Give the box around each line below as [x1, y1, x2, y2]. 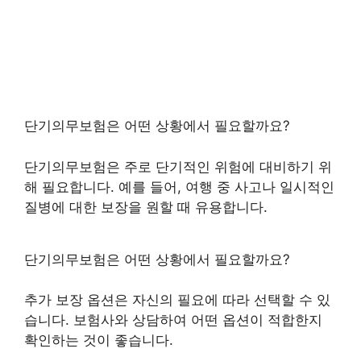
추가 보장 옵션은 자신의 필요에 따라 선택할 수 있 [24, 292, 330, 308]
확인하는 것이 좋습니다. [24, 332, 173, 348]
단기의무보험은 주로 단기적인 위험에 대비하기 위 [24, 158, 332, 175]
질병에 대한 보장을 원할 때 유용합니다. [24, 198, 268, 215]
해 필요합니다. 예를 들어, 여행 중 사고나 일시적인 [24, 178, 334, 195]
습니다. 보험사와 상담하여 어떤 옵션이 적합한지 [24, 312, 322, 328]
